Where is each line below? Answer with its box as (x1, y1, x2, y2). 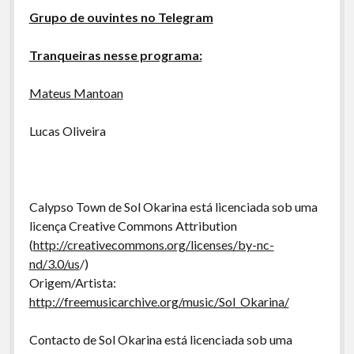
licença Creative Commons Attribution (28, 218, 237, 233)
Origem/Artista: (28, 275, 116, 290)
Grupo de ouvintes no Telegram (28, 9, 213, 24)
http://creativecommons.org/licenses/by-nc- (32, 237, 274, 252)
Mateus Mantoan (28, 85, 123, 100)
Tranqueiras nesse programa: (28, 47, 202, 62)
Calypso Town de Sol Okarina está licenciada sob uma (28, 199, 318, 214)
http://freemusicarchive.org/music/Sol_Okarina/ (28, 294, 289, 309)
